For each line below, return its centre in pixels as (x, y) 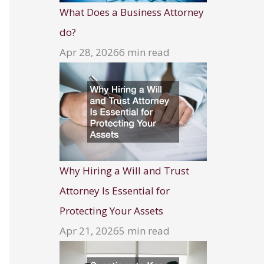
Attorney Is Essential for (115, 190)
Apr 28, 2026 (89, 52)
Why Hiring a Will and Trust (124, 170)
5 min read (144, 230)
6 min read (144, 52)
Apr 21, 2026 (89, 230)
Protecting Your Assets (111, 210)
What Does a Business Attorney (132, 12)
